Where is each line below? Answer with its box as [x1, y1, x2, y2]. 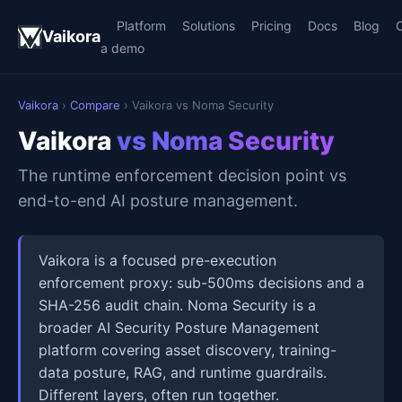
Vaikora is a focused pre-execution [39, 251, 276, 269]
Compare [70, 98, 120, 112]
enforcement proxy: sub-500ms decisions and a [39, 274, 364, 292]
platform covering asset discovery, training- [39, 341, 336, 359]
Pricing [251, 18, 293, 33]
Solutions [182, 18, 236, 33]
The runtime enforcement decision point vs [18, 166, 346, 185]
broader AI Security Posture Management [39, 319, 319, 336]
